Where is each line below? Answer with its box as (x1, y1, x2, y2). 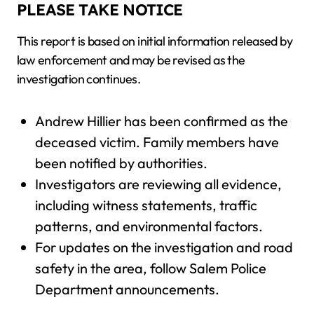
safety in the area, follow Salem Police (34, 259, 266, 278)
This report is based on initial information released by (17, 33, 293, 50)
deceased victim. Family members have (34, 133, 279, 151)
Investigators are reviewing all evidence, (34, 175, 282, 193)
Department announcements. (34, 280, 219, 299)
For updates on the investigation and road (34, 238, 293, 257)
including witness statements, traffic (34, 196, 257, 214)
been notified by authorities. (34, 154, 207, 172)
